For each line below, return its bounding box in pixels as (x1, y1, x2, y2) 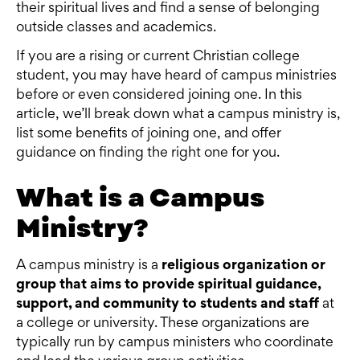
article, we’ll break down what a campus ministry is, (16, 108, 341, 121)
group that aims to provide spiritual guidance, (16, 279, 321, 292)
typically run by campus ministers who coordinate (16, 337, 333, 350)
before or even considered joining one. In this (16, 89, 302, 102)
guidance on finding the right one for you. (16, 147, 283, 160)
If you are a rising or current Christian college (16, 51, 300, 63)
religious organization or (162, 260, 325, 272)
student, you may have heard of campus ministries (16, 70, 337, 83)
